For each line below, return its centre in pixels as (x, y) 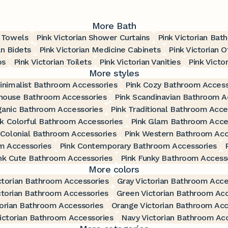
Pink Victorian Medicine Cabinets (100, 49)
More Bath (114, 25)
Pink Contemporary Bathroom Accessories (138, 146)
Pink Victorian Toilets (52, 62)
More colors (114, 169)
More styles (114, 73)
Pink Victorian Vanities (140, 62)
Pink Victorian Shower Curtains (93, 37)
